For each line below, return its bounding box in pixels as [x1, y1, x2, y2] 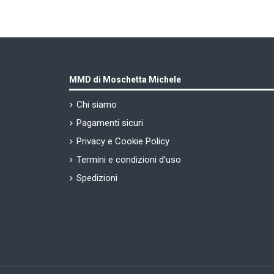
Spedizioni [76, 172, 118, 184]
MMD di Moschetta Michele [69, 75, 182, 85]
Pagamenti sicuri [76, 117, 144, 129]
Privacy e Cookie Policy [76, 136, 170, 147]
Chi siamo [76, 99, 117, 111]
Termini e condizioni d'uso [76, 154, 182, 166]
